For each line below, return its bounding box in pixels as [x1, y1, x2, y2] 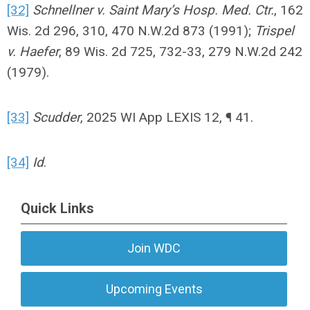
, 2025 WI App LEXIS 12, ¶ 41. [80, 109, 253, 125]
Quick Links [21, 200, 94, 217]
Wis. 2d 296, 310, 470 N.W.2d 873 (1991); [7, 23, 255, 39]
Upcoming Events [105, 282, 203, 296]
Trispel [255, 23, 294, 39]
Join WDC [127, 241, 181, 255]
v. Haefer [7, 44, 59, 60]
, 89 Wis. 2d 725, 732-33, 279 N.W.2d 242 [59, 44, 302, 60]
